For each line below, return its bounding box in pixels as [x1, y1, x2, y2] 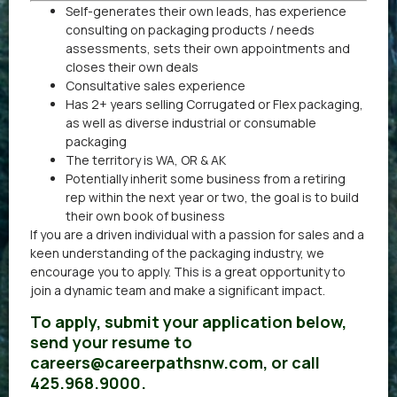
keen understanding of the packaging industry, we [30, 244, 324, 261]
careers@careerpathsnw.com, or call [30, 352, 320, 374]
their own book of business [66, 206, 225, 224]
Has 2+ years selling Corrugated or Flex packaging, [66, 95, 363, 113]
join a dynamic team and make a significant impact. [30, 281, 325, 299]
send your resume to [30, 331, 192, 354]
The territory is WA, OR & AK [66, 151, 226, 168]
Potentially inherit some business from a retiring [66, 169, 346, 187]
